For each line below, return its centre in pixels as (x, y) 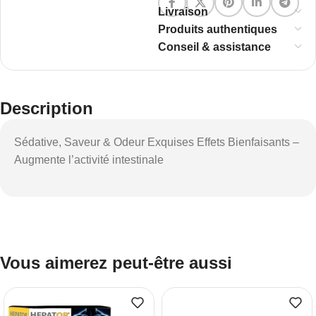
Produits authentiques (218, 29)
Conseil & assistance (214, 47)
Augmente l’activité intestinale (89, 160)
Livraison (183, 12)
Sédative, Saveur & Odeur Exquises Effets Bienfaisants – (157, 142)
